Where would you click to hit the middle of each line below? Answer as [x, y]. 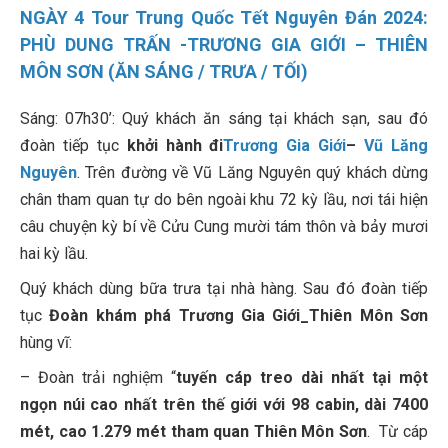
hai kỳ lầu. [58, 254]
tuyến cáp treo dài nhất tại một [302, 378]
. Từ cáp [398, 432]
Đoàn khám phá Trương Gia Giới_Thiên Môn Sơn [238, 316]
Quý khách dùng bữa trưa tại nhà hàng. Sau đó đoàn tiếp [224, 289]
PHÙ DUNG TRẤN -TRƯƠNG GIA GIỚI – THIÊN [224, 45]
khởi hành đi [175, 146]
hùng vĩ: [46, 343]
